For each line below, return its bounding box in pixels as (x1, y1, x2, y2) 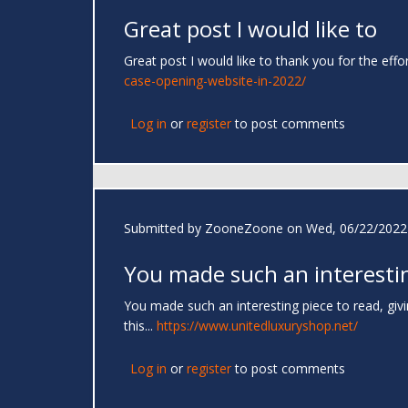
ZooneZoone (205, 219, 283, 238)
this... (124, 317, 157, 335)
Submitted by (124, 219, 205, 238)
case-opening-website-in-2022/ (124, 72, 306, 90)
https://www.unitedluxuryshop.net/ (157, 317, 358, 335)
